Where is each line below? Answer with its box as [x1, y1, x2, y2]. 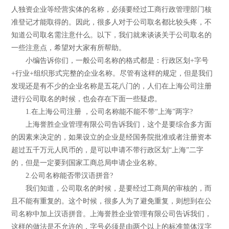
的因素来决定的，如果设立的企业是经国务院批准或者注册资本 [11, 133, 212, 141]
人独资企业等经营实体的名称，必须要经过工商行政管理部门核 [11, 5, 212, 13]
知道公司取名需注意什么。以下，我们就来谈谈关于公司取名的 [11, 31, 212, 39]
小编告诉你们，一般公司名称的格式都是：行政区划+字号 [11, 56, 209, 64]
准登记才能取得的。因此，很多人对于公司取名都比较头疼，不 [11, 18, 212, 26]
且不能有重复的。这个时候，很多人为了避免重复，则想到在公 [11, 197, 212, 205]
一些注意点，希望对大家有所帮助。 [11, 43, 126, 52]
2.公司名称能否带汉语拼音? [11, 171, 113, 179]
